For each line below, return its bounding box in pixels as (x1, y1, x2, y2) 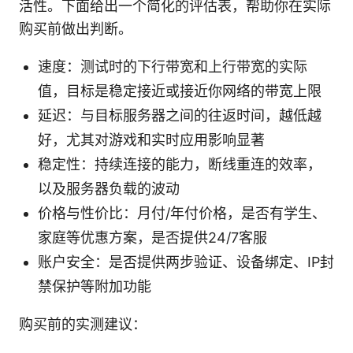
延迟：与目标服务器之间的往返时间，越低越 (38, 106, 321, 124)
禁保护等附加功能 (38, 277, 151, 295)
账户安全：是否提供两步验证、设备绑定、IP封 (38, 253, 334, 270)
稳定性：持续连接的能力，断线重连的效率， (38, 155, 321, 173)
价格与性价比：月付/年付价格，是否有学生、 (38, 204, 326, 221)
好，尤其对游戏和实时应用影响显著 (38, 131, 265, 148)
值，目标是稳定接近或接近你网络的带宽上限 (38, 82, 321, 99)
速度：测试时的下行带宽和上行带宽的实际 (38, 58, 307, 75)
